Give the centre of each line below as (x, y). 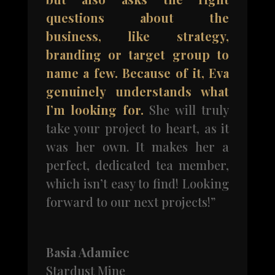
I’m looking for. (95, 110)
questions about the (137, 18)
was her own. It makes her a (137, 147)
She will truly (186, 110)
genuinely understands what (137, 91)
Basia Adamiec (87, 252)
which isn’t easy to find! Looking (137, 184)
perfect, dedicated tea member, (137, 165)
